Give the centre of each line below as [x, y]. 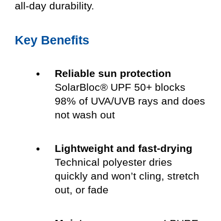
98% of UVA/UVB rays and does [130, 101]
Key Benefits [52, 40]
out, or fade [81, 190]
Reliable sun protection [113, 74]
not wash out [85, 115]
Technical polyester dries [113, 162]
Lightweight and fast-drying [123, 148]
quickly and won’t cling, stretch [127, 176]
